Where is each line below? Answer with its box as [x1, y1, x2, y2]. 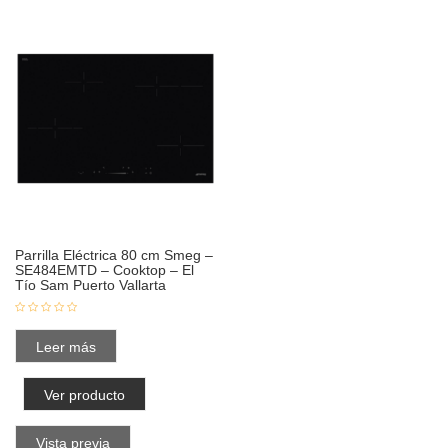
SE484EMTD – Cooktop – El [15, 261, 194, 278]
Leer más [36, 338, 96, 355]
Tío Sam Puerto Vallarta [15, 276, 166, 293]
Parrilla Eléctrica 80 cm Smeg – [15, 246, 213, 263]
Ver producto [44, 386, 125, 403]
